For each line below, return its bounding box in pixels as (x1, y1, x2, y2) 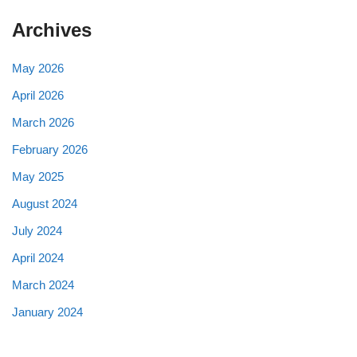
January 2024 (12, 304, 83, 319)
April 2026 (12, 88, 64, 102)
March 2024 (12, 277, 74, 292)
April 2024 (12, 250, 64, 265)
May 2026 (12, 61, 64, 75)
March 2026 (12, 115, 74, 129)
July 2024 (12, 223, 62, 237)
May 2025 (12, 169, 64, 183)
